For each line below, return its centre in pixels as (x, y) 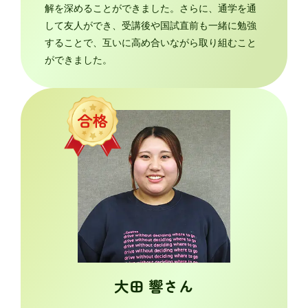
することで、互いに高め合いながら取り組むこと (151, 43)
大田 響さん (154, 286)
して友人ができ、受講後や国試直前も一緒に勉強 (151, 25)
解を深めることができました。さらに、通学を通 (151, 8)
